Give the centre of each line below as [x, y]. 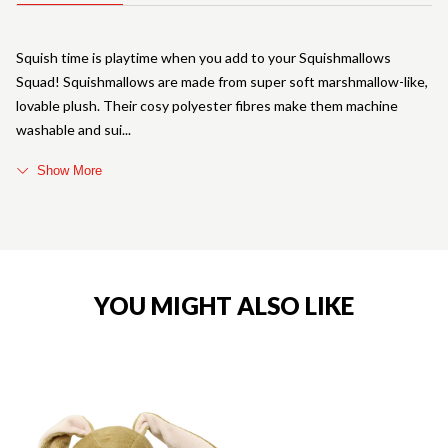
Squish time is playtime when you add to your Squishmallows [203, 57]
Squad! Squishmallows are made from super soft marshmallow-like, [222, 81]
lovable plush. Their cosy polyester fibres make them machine [207, 105]
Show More [69, 170]
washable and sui [69, 129]
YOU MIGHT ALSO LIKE [224, 305]
